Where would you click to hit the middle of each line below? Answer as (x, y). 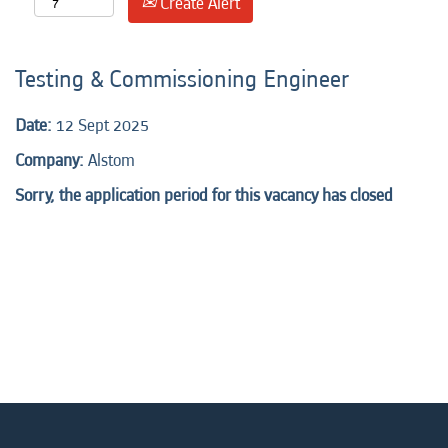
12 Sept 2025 (102, 125)
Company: (51, 160)
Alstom (111, 160)
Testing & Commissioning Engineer (182, 79)
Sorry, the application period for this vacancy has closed (204, 195)
